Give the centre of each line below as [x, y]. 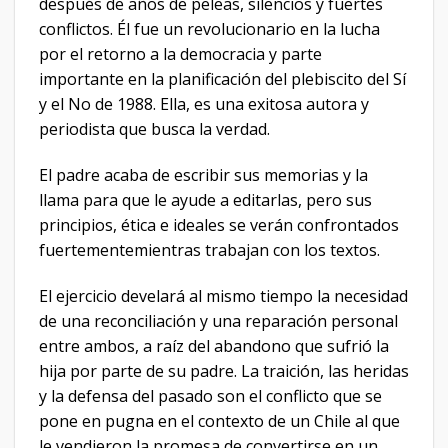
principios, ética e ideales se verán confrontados [219, 225]
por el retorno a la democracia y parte [180, 54]
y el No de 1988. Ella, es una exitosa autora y [204, 104]
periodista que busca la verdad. [154, 129]
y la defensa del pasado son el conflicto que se [210, 396]
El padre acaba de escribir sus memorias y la [203, 175]
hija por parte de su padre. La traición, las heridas [224, 371]
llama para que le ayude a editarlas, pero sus [205, 200]
